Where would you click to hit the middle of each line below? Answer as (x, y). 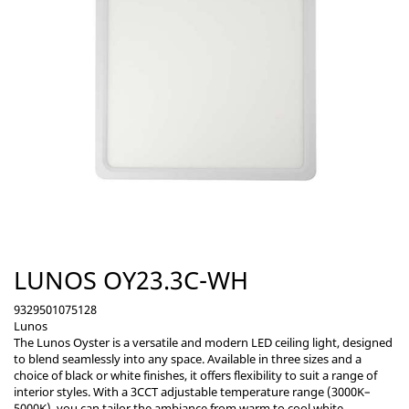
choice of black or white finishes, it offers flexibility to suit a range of (195, 375)
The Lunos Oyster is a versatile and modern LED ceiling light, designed (203, 342)
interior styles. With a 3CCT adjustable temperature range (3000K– (192, 392)
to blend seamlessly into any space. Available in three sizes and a (188, 359)
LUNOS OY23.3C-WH (131, 280)
